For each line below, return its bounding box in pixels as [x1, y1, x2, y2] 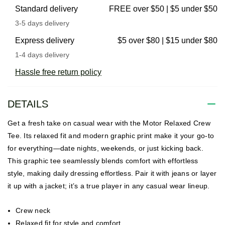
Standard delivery [15, 5, 78, 14]
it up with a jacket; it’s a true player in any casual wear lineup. [8, 182, 210, 190]
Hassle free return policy [15, 68, 101, 77]
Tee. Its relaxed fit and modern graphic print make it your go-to [8, 132, 214, 140]
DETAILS [8, 98, 48, 109]
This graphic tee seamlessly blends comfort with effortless [8, 157, 198, 165]
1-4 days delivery [15, 51, 69, 59]
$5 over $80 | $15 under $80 [118, 36, 217, 45]
